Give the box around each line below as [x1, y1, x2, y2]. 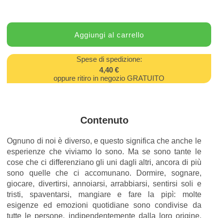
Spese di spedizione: [76, 55, 142, 63]
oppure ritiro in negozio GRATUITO [54, 74, 164, 82]
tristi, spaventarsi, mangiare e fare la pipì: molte [7, 190, 201, 199]
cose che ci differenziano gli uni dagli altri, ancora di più [7, 158, 201, 166]
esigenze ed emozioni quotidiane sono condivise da [7, 201, 201, 209]
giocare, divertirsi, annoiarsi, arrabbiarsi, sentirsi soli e [7, 180, 201, 188]
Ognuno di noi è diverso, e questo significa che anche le [7, 137, 201, 145]
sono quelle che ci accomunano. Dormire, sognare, [7, 169, 201, 177]
